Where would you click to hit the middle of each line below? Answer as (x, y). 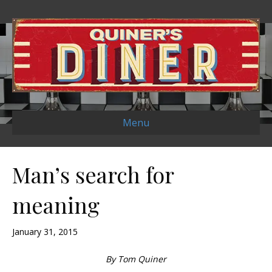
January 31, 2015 (45, 232)
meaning (56, 205)
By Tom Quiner (136, 259)
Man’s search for (93, 175)
